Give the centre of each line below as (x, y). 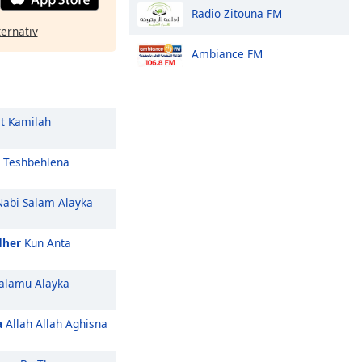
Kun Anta (46, 243)
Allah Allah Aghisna (55, 324)
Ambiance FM (227, 53)
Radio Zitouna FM (237, 13)
